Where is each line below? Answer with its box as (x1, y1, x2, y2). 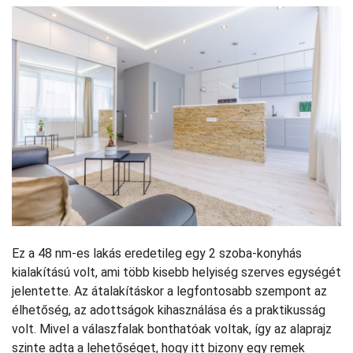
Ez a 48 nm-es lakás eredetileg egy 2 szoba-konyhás (12, 245, 302, 261)
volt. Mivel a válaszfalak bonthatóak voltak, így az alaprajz (12, 321, 332, 336)
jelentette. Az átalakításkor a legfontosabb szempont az (12, 283, 327, 299)
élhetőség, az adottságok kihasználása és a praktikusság (12, 302, 325, 318)
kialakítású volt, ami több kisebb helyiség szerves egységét (12, 264, 341, 280)
